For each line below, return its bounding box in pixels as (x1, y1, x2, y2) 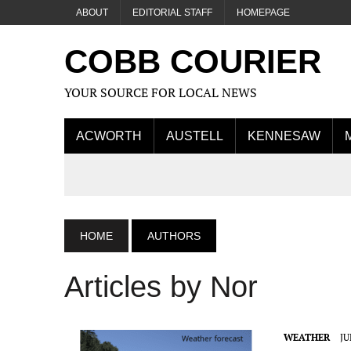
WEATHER (284, 331, 330, 343)
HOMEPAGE (237, 7, 290, 18)
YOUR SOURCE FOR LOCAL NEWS (64, 84, 257, 101)
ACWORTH (76, 129, 142, 143)
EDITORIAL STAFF (132, 7, 212, 18)
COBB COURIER (64, 43, 321, 80)
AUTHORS (147, 230, 201, 242)
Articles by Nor (64, 270, 258, 303)
